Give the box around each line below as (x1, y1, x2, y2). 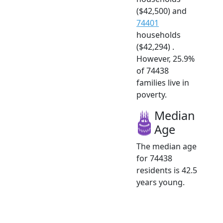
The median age (136, 140, 197, 152)
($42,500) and (136, 5, 187, 16)
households (136, 29, 181, 40)
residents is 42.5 (136, 164, 197, 176)
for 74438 (136, 152, 172, 164)
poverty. (136, 89, 167, 100)
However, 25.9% (136, 53, 195, 64)
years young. (136, 176, 185, 188)
